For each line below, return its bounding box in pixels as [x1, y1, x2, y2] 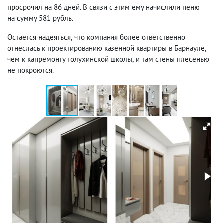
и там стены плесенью [136, 54, 209, 64]
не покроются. [7, 65, 54, 75]
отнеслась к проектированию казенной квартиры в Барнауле [7, 43, 205, 53]
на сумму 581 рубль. [7, 13, 73, 23]
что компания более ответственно [74, 32, 185, 42]
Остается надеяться [7, 32, 71, 42]
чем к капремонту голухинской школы [7, 54, 132, 64]
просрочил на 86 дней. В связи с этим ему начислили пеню [7, 2, 200, 12]
